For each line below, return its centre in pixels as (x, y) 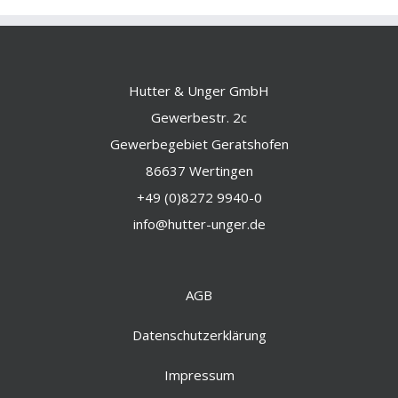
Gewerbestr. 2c (199, 117)
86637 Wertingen (199, 170)
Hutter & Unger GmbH (199, 90)
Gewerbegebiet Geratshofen (199, 143)
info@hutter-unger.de (199, 223)
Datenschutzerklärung (199, 334)
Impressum (199, 374)
